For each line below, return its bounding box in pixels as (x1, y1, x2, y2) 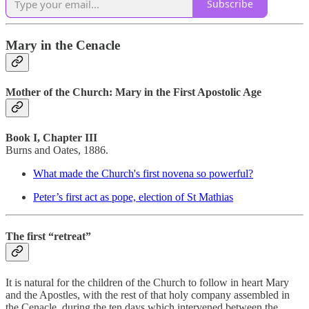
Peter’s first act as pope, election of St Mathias (33, 191, 233, 203)
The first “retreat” (6, 230, 91, 243)
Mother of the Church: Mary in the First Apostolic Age (6, 86, 261, 98)
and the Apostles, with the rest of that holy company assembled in (6, 288, 290, 301)
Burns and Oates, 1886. (6, 144, 108, 157)
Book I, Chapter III (6, 132, 97, 144)
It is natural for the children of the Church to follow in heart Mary (6, 276, 289, 288)
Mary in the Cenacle (6, 37, 120, 52)
